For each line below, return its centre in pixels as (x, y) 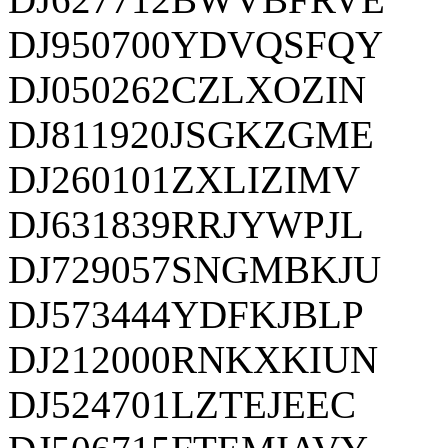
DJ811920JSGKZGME (191, 134)
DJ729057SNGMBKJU (194, 269)
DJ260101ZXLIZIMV (184, 179)
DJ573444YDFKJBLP (186, 314)
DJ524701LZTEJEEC (182, 404)
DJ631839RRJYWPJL (186, 224)
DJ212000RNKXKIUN (193, 359)
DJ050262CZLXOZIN (187, 89)
